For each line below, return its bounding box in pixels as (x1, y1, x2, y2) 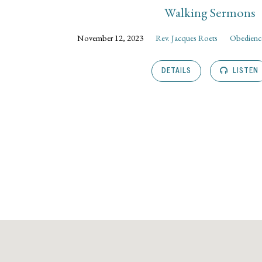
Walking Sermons (164, 3, 256, 21)
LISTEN (230, 64, 258, 76)
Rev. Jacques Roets (156, 32, 218, 44)
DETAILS (161, 64, 191, 76)
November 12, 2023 (77, 32, 144, 44)
